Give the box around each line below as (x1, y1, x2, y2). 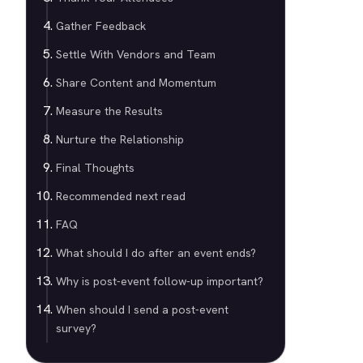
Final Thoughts (56, 160, 135, 175)
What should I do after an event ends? (56, 246, 256, 260)
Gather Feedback (56, 19, 146, 33)
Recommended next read (56, 189, 186, 203)
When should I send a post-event (56, 302, 228, 317)
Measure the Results (56, 104, 163, 118)
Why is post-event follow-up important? (56, 274, 263, 288)
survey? (56, 321, 96, 335)
